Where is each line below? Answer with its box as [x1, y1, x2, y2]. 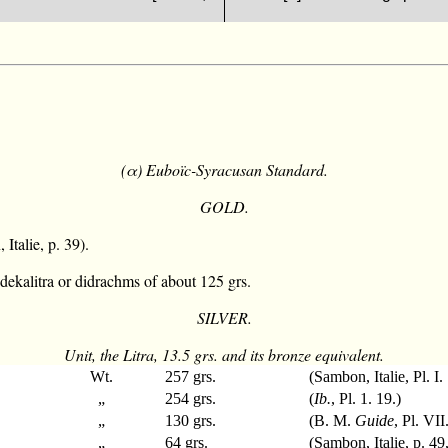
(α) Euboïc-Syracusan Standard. [120, 159, 328, 181]
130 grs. [165, 412, 217, 430]
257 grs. [165, 368, 217, 386]
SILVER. [196, 307, 252, 329]
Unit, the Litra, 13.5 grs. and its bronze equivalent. [64, 344, 384, 366]
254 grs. [165, 390, 217, 408]
